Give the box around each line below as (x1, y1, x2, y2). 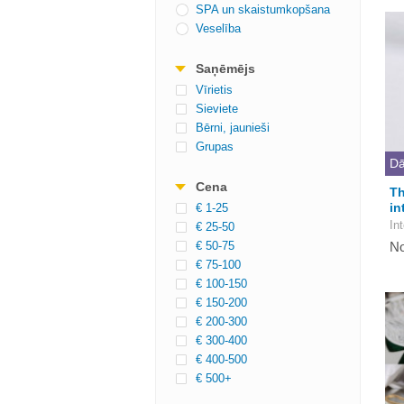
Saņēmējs (196, 61, 255, 76)
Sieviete (196, 102, 238, 115)
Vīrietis (196, 83, 233, 96)
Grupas (196, 140, 234, 153)
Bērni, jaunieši (196, 121, 270, 134)
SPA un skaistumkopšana (196, 3, 330, 16)
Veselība (196, 22, 241, 35)
